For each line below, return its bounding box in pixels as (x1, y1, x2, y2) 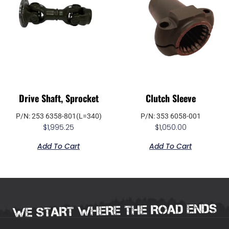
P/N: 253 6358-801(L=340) (15, 112, 102, 121)
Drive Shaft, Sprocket (18, 91, 99, 105)
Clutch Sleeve (145, 91, 196, 105)
